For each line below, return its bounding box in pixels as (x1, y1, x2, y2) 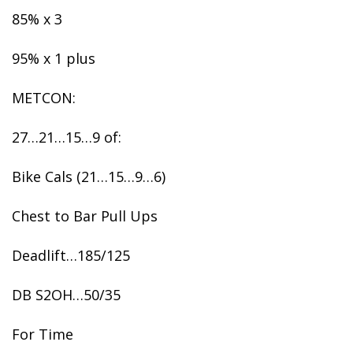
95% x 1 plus (12, 49, 95, 68)
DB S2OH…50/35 (12, 285, 121, 304)
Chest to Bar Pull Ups (12, 206, 158, 225)
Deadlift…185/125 (12, 246, 130, 265)
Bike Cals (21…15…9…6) (12, 167, 165, 186)
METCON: (12, 88, 76, 107)
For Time (12, 325, 73, 344)
